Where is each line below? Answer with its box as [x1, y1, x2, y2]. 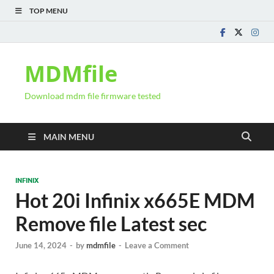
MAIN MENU [43, 131, 94, 142]
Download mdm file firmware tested [24, 91, 161, 101]
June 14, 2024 [15, 240, 67, 251]
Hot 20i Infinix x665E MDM [15, 188, 255, 212]
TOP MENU [29, 6, 68, 15]
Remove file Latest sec [15, 212, 207, 235]
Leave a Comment [125, 240, 189, 251]
